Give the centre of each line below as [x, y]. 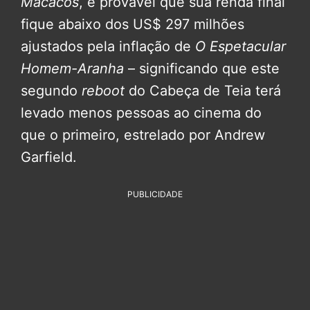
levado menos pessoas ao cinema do [141, 112]
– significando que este [202, 68]
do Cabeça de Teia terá [205, 90]
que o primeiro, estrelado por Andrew [143, 135]
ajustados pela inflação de [108, 46]
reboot [105, 90]
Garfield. [49, 157]
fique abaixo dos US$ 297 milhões [133, 24]
